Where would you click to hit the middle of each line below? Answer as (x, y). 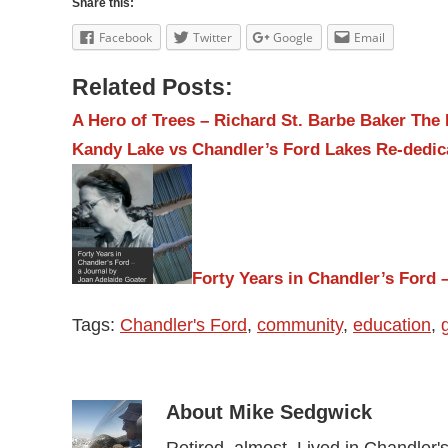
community (300, 325)
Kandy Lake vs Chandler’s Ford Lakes (221, 149)
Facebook (125, 37)
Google (293, 37)
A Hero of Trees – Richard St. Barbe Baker (239, 120)
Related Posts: (152, 87)
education (392, 325)
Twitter (212, 37)
